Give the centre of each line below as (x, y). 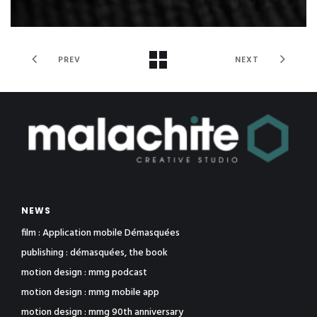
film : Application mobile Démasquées (100, 234)
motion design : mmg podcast (84, 273)
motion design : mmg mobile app (90, 293)
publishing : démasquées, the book (94, 253)
